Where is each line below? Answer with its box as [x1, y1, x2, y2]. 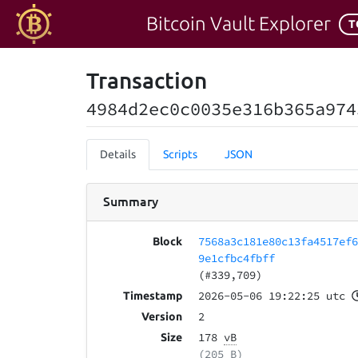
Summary [103, 192, 158, 209]
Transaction [86, 66, 207, 93]
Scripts [163, 148, 197, 161]
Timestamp [123, 289, 183, 303]
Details [100, 148, 136, 161]
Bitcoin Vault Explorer [146, 13, 331, 34]
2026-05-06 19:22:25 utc [198, 288, 346, 304]
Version [141, 310, 183, 324]
